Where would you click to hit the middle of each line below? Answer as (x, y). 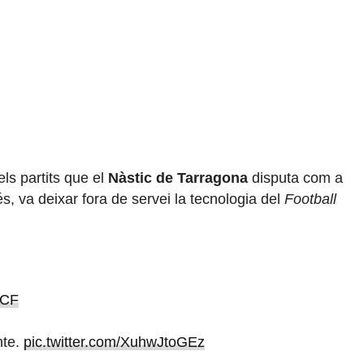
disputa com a (295, 178)
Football (310, 199)
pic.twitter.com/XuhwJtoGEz (114, 342)
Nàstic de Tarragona (178, 178)
